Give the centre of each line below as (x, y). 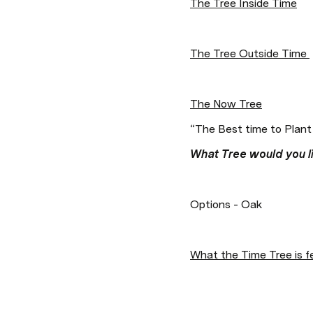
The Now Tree (226, 104)
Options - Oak (229, 204)
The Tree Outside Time (250, 53)
